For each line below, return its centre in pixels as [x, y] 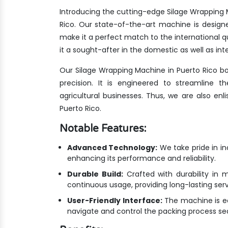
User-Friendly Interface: [115, 201]
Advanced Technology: [112, 148]
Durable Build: [95, 174]
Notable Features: [103, 129]
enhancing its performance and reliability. [141, 159]
